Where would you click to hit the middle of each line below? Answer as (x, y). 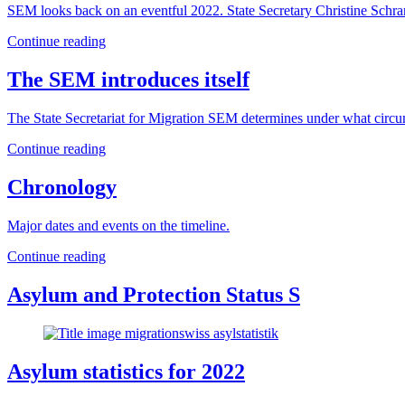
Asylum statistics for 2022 (126, 371)
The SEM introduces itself (128, 80)
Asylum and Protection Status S (154, 294)
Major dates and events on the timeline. (118, 225)
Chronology (62, 187)
